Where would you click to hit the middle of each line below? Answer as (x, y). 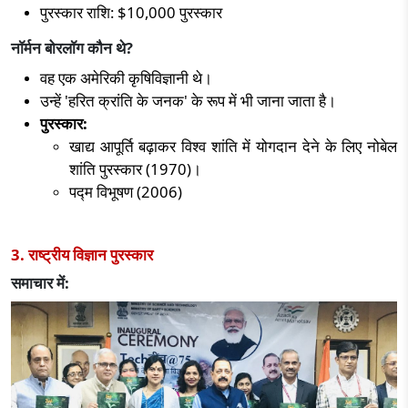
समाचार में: (40, 283)
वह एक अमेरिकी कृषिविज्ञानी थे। (126, 78)
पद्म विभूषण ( (105, 192)
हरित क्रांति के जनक (126, 101)
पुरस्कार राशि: (79, 12)
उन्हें (52, 101)
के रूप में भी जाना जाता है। (264, 101)
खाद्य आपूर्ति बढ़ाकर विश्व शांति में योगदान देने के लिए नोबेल (233, 146)
